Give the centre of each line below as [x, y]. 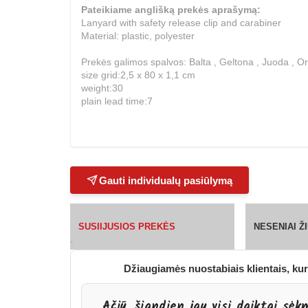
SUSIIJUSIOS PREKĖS [127, 226]
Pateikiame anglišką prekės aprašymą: [171, 10]
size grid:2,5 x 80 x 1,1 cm [138, 75]
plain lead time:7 [117, 101]
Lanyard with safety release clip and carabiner [181, 23]
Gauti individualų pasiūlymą [166, 180]
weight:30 [102, 88]
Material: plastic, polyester [138, 36]
